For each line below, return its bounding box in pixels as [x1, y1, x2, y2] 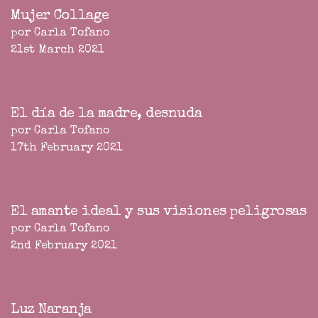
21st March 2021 [11, 45, 104, 57]
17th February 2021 [11, 143, 123, 155]
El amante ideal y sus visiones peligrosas [11, 205, 307, 220]
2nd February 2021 [11, 241, 117, 253]
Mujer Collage [11, 9, 109, 24]
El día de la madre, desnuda [11, 107, 202, 122]
